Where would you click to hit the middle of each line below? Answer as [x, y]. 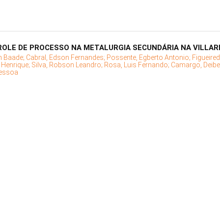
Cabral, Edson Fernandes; [66, 58]
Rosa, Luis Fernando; [137, 65]
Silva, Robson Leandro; [68, 65]
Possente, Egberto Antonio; [149, 58]
